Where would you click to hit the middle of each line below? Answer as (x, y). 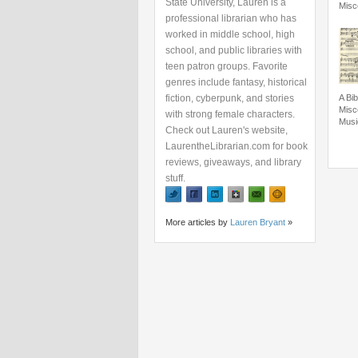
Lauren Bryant (258, 222)
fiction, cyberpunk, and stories (230, 98)
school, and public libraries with (234, 50)
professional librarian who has (231, 18)
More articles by (198, 222)
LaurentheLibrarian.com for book (237, 146)
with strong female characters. (230, 114)
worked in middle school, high (230, 34)
